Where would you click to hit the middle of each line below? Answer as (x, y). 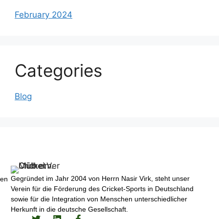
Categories (58, 70)
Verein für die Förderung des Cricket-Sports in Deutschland (102, 189)
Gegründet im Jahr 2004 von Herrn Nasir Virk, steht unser (100, 179)
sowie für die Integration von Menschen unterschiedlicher (99, 199)
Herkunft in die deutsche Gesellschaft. (70, 209)
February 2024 (44, 15)
